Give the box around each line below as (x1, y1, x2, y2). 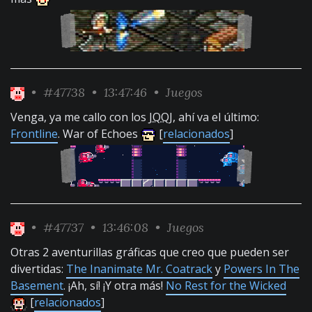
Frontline (10, 126, 58, 141)
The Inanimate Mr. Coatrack (66, 261, 212, 276)
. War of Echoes (58, 126, 141, 141)
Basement (10, 278, 63, 293)
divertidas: (10, 261, 66, 276)
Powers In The (224, 261, 299, 276)
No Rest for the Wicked (166, 278, 286, 293)
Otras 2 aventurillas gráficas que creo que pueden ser (10, 244, 289, 260)
